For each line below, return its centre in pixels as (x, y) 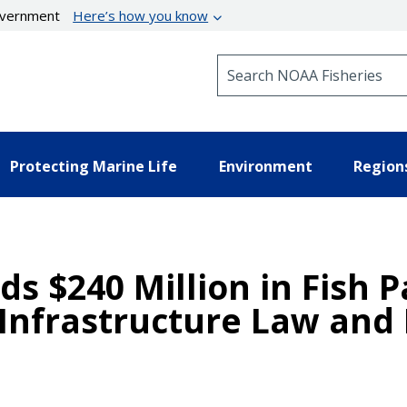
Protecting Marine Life (94, 166)
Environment (265, 166)
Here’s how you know (141, 15)
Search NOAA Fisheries (290, 62)
